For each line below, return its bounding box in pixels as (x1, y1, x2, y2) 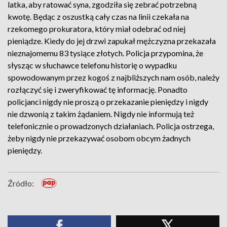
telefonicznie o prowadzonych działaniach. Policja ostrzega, (8, 121, 214, 131)
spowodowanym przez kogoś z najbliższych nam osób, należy (8, 72, 219, 82)
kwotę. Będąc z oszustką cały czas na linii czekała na (8, 12, 189, 21)
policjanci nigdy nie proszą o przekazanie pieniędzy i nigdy (8, 97, 208, 106)
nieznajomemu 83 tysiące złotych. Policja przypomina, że (8, 48, 203, 58)
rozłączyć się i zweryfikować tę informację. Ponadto (8, 85, 187, 94)
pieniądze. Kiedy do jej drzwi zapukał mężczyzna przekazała (8, 36, 216, 46)
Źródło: (8, 178, 34, 188)
